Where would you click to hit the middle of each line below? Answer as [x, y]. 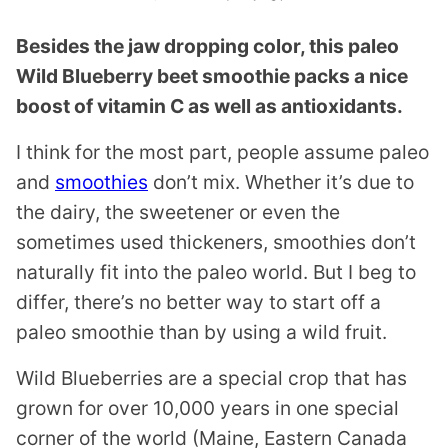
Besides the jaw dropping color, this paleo [207, 46]
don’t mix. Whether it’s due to [281, 182]
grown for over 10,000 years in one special [207, 408]
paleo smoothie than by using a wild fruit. [201, 332]
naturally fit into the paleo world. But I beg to [216, 272]
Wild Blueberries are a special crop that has [211, 378]
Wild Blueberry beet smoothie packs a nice [212, 76]
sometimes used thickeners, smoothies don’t [216, 242]
